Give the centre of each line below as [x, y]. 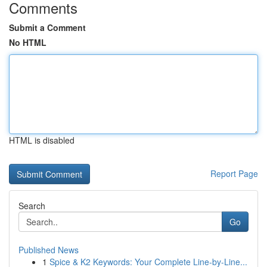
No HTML [28, 42]
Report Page [234, 173]
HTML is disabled [42, 140]
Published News [49, 250]
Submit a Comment [47, 27]
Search [32, 206]
